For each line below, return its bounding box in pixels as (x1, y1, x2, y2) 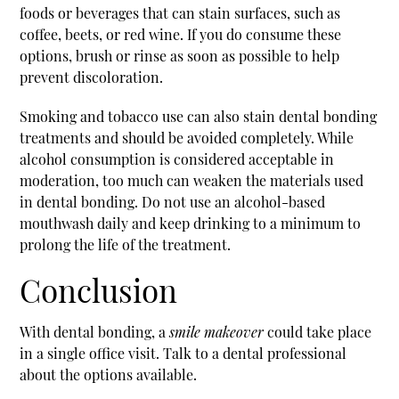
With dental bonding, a (20, 322, 170, 341)
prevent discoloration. (20, 67, 164, 86)
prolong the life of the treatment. (20, 234, 232, 254)
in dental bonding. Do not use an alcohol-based (20, 191, 326, 211)
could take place (264, 322, 372, 341)
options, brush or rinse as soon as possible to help (20, 45, 340, 65)
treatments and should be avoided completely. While (20, 127, 354, 147)
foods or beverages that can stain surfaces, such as (20, 3, 341, 22)
